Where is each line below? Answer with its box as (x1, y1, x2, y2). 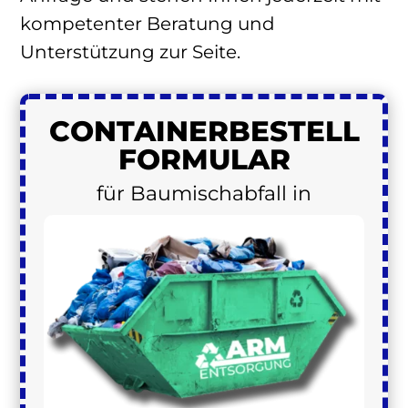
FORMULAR (117, 141, 291, 177)
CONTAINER (48, 113, 229, 148)
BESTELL (228, 113, 360, 148)
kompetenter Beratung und (20, 12, 275, 35)
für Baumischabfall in (97, 180, 311, 206)
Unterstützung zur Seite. (20, 40, 240, 63)
